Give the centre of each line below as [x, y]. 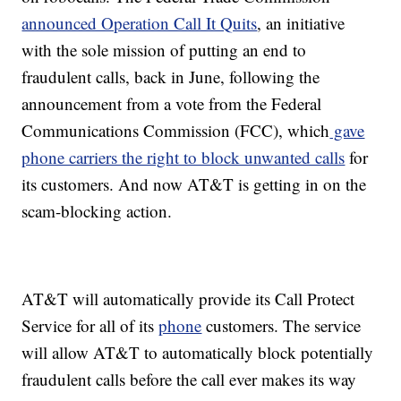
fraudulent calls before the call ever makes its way [189, 380]
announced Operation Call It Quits [140, 23]
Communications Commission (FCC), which [176, 131]
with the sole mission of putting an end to [164, 50]
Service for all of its [90, 326]
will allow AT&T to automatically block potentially [198, 353]
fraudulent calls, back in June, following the [171, 77]
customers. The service [282, 326]
